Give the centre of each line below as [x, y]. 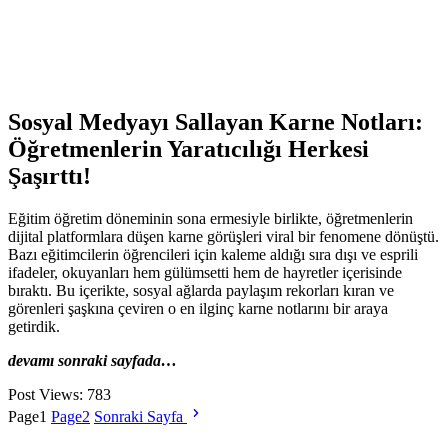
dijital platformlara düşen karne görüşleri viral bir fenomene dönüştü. [223, 236]
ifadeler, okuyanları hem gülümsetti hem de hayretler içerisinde [205, 272]
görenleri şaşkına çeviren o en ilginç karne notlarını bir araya [198, 308]
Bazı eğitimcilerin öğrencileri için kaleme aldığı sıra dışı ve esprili [213, 254]
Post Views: [45, 394]
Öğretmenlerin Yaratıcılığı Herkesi [188, 148]
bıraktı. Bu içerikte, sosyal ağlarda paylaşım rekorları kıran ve [201, 290]
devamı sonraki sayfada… [92, 360]
